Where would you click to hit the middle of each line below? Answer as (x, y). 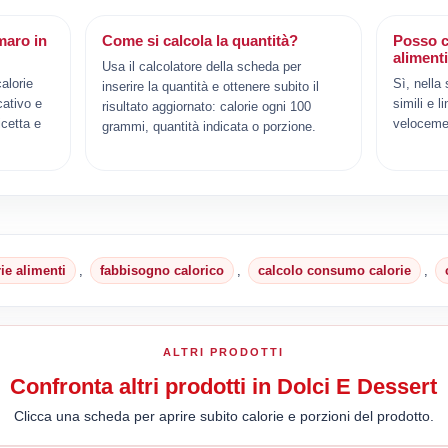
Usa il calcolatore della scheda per (202, 66)
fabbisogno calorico (162, 270)
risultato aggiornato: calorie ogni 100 (207, 106)
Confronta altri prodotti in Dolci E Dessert (224, 386)
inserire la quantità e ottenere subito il (211, 86)
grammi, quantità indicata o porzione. (209, 126)
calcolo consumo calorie (335, 270)
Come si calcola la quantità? (200, 40)
